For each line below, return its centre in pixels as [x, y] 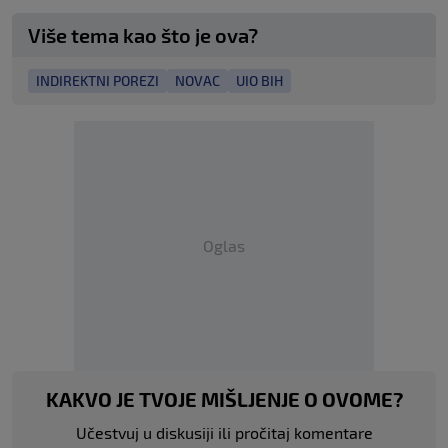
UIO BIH [259, 80]
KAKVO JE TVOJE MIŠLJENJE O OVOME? [224, 399]
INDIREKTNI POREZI [97, 80]
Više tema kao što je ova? [143, 35]
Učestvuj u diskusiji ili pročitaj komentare [224, 432]
